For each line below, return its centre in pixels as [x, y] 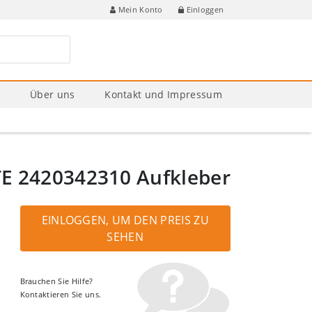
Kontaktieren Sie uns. [61, 295]
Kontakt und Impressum [163, 94]
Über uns [53, 94]
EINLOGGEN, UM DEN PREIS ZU [125, 220]
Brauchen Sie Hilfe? [56, 281]
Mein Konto [140, 10]
